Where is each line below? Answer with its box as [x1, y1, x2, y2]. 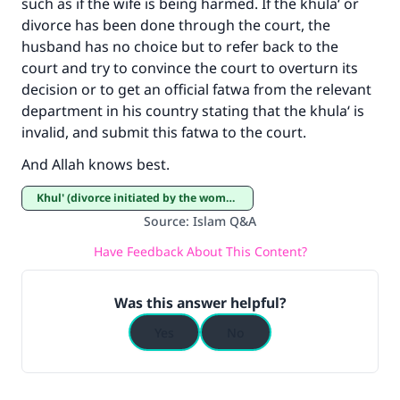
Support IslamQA [125, 133, 261, 155]
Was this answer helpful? [113, 293, 287, 312]
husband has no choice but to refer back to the [21, 37, 338, 56]
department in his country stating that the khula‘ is [21, 101, 364, 121]
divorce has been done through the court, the [21, 15, 330, 35]
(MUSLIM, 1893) [147, 68, 253, 88]
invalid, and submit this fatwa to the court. [21, 122, 310, 142]
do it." [179, 35, 221, 55]
